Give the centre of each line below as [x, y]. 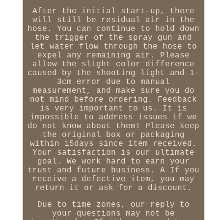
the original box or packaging [113, 135]
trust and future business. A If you [113, 170]
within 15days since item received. [113, 144]
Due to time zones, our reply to [113, 205]
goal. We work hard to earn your [113, 161]
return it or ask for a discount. [113, 188]
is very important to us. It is [113, 108]
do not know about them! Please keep [113, 126]
